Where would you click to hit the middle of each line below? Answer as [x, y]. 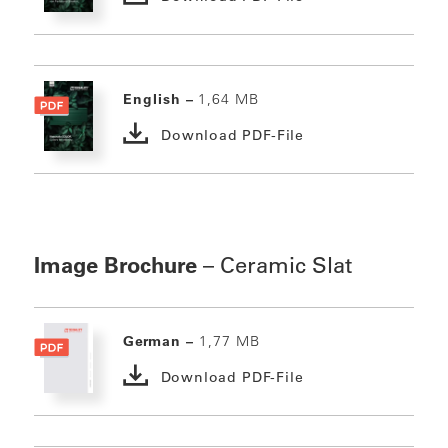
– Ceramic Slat [274, 266]
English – [161, 99]
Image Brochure [115, 265]
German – [161, 341]
